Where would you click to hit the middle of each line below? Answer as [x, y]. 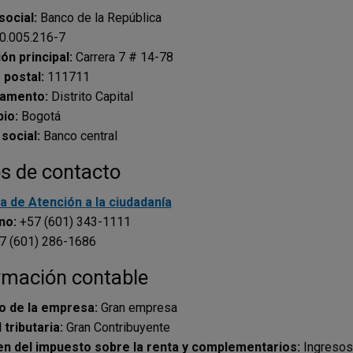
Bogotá [41, 116]
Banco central [80, 136]
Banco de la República [100, 17]
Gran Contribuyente [116, 327]
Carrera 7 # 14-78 [124, 57]
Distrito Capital [92, 96]
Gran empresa [137, 307]
